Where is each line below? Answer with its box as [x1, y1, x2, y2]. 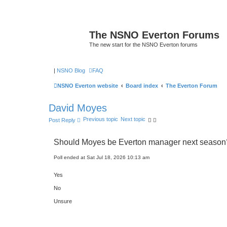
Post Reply [49, 117, 75, 123]
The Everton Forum [166, 82, 217, 89]
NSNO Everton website [57, 82, 118, 89]
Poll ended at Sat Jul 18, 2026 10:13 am [54, 154, 149, 160]
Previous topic [83, 116, 118, 122]
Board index [126, 82, 158, 89]
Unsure [54, 198, 72, 204]
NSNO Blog [57, 67, 85, 73]
